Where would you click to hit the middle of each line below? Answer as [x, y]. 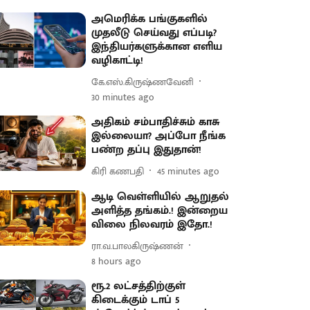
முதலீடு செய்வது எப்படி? [154, 33]
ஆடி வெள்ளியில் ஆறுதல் [161, 197]
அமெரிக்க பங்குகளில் [150, 19]
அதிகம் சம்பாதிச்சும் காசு [156, 122]
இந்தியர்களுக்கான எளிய [157, 47]
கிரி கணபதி [118, 171]
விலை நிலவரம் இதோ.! [152, 225]
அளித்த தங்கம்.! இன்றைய [160, 211]
